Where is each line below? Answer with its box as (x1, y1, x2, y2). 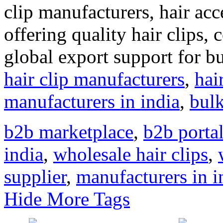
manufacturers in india (4, 90, 180, 112)
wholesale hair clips (53, 143, 208, 165)
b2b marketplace (4, 120, 133, 142)
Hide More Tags (4, 188, 130, 210)
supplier (4, 165, 66, 187)
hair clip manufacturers (4, 68, 185, 90)
